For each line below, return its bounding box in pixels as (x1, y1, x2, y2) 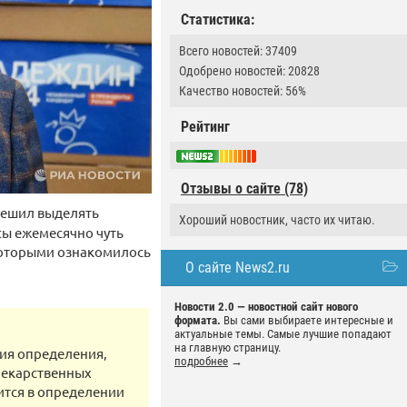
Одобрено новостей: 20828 (179, 64, 320, 78)
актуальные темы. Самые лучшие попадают (174, 327, 392, 342)
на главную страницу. (174, 341, 281, 355)
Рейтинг (181, 118, 230, 135)
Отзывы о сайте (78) (181, 180, 308, 198)
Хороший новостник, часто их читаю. (179, 213, 375, 228)
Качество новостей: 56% (179, 84, 306, 98)
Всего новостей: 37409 (179, 44, 297, 58)
